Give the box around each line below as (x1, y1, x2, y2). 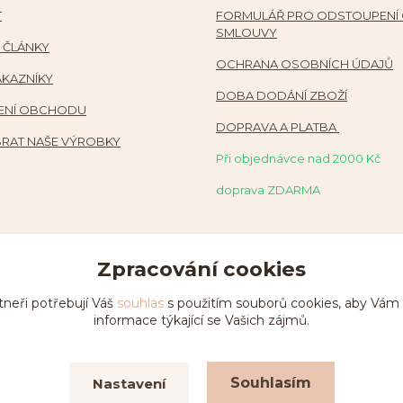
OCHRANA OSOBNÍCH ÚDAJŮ (216, 57, 393, 71)
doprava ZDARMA (216, 183, 320, 197)
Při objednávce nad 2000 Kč (216, 151, 381, 166)
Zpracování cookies (97, 256, 306, 282)
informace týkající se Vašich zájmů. (94, 312, 309, 328)
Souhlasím (229, 374, 311, 391)
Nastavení (92, 374, 166, 392)
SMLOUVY (216, 25, 277, 40)
